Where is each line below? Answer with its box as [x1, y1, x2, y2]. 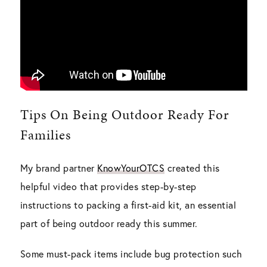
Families [20, 125, 71, 144]
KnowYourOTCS [97, 161, 165, 174]
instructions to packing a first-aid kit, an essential [20, 198, 237, 211]
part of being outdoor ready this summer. [20, 216, 198, 229]
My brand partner [20, 161, 98, 174]
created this [164, 161, 220, 174]
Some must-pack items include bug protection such [20, 247, 243, 260]
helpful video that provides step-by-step [20, 179, 197, 193]
